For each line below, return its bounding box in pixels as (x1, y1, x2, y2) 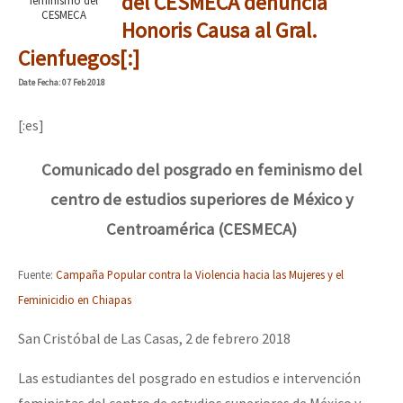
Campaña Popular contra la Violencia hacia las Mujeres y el (56, 266, 344, 282)
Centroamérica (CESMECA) (106, 219, 297, 240)
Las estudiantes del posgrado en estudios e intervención (18, 368, 361, 387)
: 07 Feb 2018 (58, 76, 105, 89)
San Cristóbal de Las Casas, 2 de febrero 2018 (18, 328, 291, 347)
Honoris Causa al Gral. (121, 16, 317, 45)
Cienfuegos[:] (18, 44, 139, 73)
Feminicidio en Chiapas (18, 291, 131, 307)
